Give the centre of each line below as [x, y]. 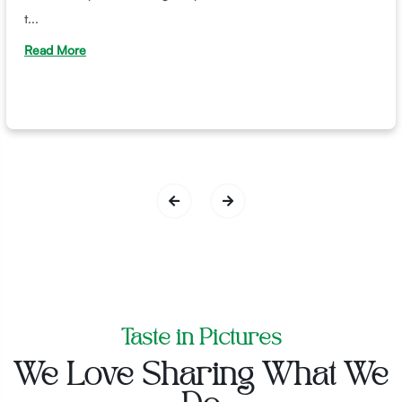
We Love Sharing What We [201, 376]
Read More [55, 49]
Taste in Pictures [201, 338]
